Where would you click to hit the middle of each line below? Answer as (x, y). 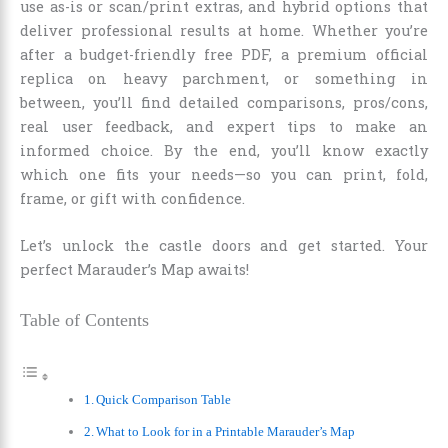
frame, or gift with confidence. (132, 199)
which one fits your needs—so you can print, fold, (224, 175)
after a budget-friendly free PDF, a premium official (224, 55)
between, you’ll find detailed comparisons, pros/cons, (224, 103)
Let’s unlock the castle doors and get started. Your (224, 246)
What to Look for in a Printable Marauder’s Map (226, 431)
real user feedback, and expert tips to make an (224, 127)
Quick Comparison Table (164, 399)
